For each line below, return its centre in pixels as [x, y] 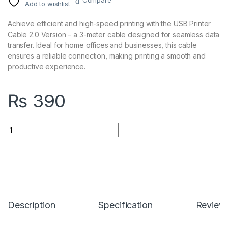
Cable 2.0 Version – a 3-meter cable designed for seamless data [114, 35]
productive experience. [47, 67]
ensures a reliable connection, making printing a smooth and [107, 56]
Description [32, 205]
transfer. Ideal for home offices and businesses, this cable [102, 45]
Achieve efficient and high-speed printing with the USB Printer [109, 24]
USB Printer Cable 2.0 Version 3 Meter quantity [90, 127]
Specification [125, 205]
